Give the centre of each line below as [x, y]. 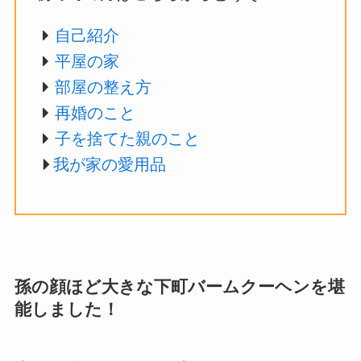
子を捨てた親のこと [128, 139]
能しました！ [66, 309]
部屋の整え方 [104, 87]
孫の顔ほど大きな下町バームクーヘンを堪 [179, 286]
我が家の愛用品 [110, 165]
